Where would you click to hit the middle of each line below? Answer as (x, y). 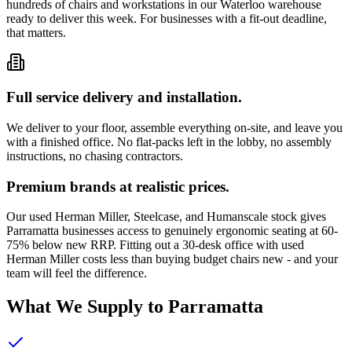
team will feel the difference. (77, 273)
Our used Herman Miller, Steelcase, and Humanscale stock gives (166, 217)
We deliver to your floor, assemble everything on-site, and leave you (174, 127)
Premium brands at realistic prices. (118, 186)
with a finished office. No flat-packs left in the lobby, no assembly (169, 141)
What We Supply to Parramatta (135, 307)
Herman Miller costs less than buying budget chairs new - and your (172, 259)
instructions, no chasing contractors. (95, 156)
